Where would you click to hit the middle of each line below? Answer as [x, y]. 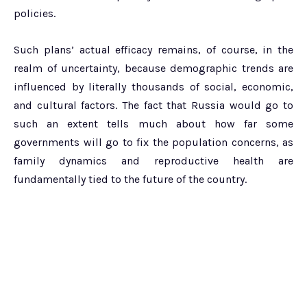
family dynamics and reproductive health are [153, 160]
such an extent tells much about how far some [153, 123]
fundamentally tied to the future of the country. [130, 179]
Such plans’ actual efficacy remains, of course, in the [153, 49]
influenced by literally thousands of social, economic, [153, 86]
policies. [35, 13]
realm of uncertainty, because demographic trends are [153, 68]
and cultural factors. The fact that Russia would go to [153, 105]
